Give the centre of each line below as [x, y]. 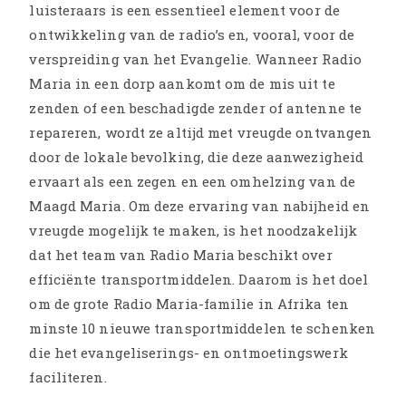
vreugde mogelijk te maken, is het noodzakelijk [193, 230]
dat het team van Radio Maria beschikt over [181, 254]
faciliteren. [68, 377]
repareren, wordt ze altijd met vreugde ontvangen [201, 132]
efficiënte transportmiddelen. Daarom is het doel [199, 279]
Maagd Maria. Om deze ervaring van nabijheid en [200, 205]
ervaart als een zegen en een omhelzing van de [192, 181]
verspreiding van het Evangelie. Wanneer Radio [195, 58]
